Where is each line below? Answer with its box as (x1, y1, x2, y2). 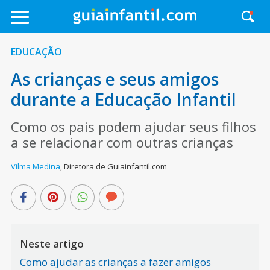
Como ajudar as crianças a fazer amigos (19, 255, 211, 269)
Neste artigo (19, 237, 84, 251)
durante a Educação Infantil (10, 88, 236, 111)
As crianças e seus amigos (10, 67, 219, 90)
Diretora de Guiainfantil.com (63, 161, 167, 172)
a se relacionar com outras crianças (10, 133, 233, 151)
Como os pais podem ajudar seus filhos (10, 118, 256, 136)
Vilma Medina (10, 161, 60, 172)
